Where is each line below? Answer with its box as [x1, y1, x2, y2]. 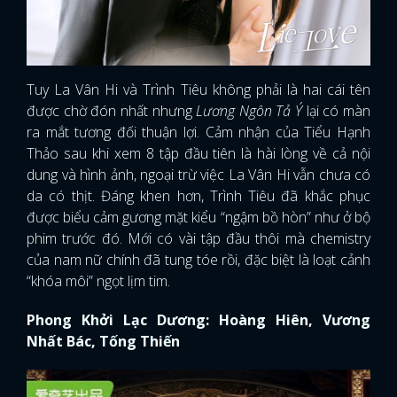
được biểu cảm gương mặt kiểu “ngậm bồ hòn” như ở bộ [27, 207, 370, 228]
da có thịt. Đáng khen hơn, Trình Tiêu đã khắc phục [27, 186, 370, 206]
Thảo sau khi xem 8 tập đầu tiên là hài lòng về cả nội [27, 144, 370, 164]
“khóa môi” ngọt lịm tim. [27, 271, 174, 292]
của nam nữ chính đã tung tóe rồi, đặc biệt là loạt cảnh [27, 250, 370, 270]
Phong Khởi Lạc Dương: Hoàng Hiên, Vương [27, 310, 370, 331]
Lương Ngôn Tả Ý [196, 101, 307, 121]
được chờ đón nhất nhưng [27, 101, 197, 121]
